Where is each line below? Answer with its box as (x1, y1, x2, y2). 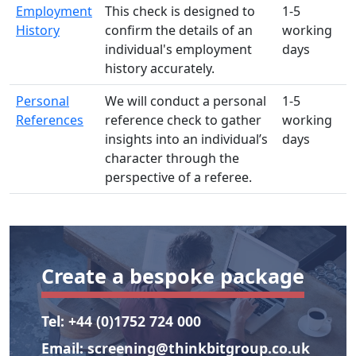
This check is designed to (105, 2, 255, 20)
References (16, 110, 83, 129)
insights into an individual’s (105, 130, 268, 148)
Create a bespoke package (41, 261, 304, 289)
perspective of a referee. (105, 168, 252, 186)
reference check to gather (105, 110, 261, 129)
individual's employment (105, 40, 252, 58)
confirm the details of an (105, 21, 253, 39)
